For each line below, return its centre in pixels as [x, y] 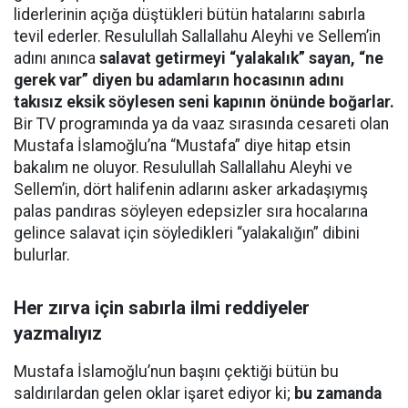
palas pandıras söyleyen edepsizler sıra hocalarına [191, 211]
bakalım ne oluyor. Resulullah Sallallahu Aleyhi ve [183, 168]
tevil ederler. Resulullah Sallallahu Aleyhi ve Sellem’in [197, 36]
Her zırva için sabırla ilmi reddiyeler [162, 308]
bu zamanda [338, 393]
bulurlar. [44, 255]
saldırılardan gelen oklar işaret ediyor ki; [154, 393]
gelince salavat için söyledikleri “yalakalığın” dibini [187, 233]
